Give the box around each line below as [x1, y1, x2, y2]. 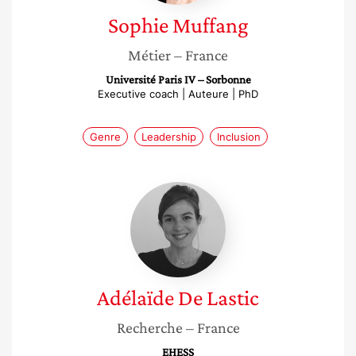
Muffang [172, 13, 249, 37]
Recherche [116, 319, 183, 336]
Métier [128, 46, 171, 64]
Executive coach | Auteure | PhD [98, 87, 258, 100]
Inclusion [216, 130, 261, 143]
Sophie [107, 13, 168, 37]
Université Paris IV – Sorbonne [105, 73, 251, 86]
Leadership [141, 130, 196, 143]
